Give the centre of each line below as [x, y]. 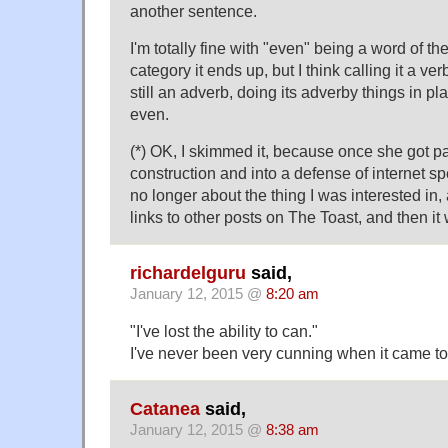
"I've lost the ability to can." [224, 331]
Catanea [165, 409]
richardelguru [188, 273]
